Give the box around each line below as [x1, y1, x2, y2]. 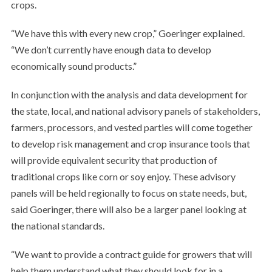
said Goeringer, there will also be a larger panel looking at [10, 203, 246, 215]
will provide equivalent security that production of [10, 154, 217, 166]
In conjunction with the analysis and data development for [10, 89, 248, 100]
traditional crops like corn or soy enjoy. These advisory [10, 171, 236, 182]
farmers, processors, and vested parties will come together [10, 121, 253, 133]
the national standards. [10, 220, 104, 231]
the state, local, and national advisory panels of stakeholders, [10, 105, 260, 117]
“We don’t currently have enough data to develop [10, 44, 211, 55]
